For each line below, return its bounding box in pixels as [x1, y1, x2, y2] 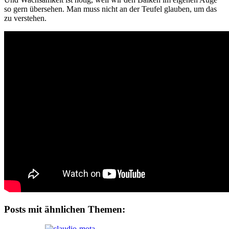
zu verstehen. [4, 13, 47, 22]
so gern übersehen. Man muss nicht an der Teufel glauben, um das [4, 4, 217, 13]
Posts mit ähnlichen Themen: [4, 203, 125, 215]
